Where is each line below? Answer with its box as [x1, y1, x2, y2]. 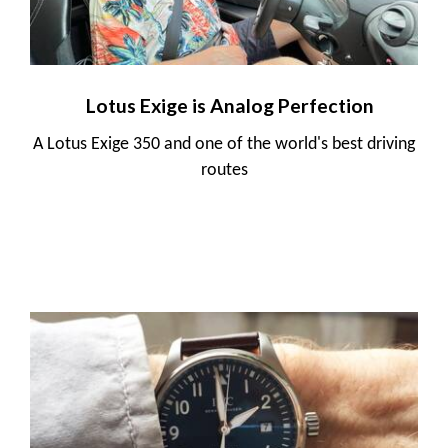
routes [200, 161, 248, 179]
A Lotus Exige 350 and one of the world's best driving [33, 135, 415, 153]
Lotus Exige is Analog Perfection [86, 93, 374, 117]
